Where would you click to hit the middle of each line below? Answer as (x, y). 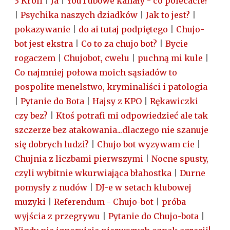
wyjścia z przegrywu (57, 216)
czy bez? (31, 116)
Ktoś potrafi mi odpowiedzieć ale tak (132, 116)
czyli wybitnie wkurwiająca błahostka (93, 173)
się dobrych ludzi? (52, 145)
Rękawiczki (174, 101)
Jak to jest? (168, 15)
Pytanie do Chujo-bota (154, 216)
